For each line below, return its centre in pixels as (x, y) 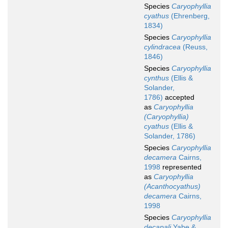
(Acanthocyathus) (172, 187)
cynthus (156, 78)
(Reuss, (194, 47)
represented (181, 167)
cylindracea (162, 47)
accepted (179, 97)
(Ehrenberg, (189, 16)
